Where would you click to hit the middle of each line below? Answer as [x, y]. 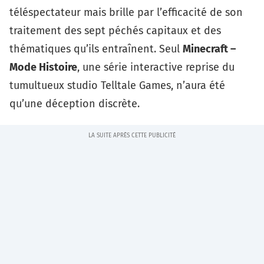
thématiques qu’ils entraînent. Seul [96, 49]
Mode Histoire [43, 67]
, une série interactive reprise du [156, 67]
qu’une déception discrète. [75, 104]
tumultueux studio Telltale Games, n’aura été [117, 85]
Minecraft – [209, 49]
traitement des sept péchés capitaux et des [115, 31]
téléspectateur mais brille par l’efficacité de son [126, 12]
